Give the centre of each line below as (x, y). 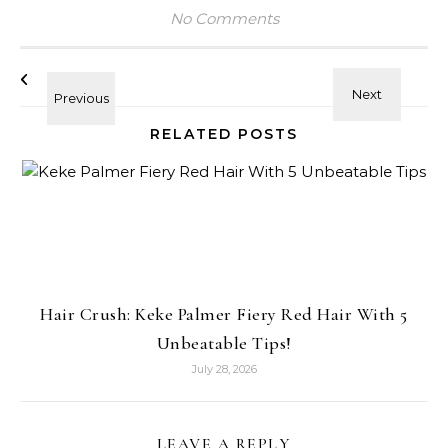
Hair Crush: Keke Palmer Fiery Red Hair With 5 (224, 314)
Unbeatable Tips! (224, 343)
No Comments (224, 18)
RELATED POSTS (224, 134)
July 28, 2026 (224, 369)
